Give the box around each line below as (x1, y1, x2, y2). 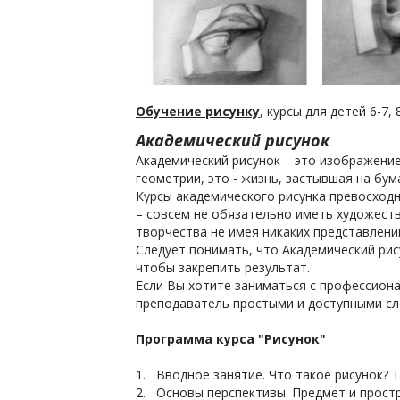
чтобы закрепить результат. (136, 259, 313, 276)
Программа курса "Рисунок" (136, 330, 326, 347)
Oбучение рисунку (136, 103, 260, 120)
